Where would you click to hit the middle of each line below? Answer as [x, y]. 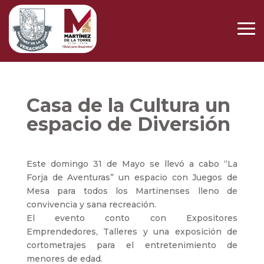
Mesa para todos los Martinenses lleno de [132, 191]
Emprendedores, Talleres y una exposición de [132, 232]
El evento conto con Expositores [132, 218]
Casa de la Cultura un [128, 105]
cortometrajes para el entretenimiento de [132, 245]
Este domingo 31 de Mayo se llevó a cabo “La [132, 164]
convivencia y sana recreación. [91, 204]
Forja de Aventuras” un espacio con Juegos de [132, 177]
